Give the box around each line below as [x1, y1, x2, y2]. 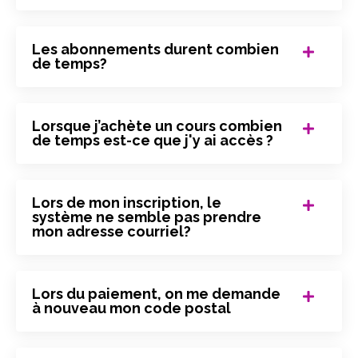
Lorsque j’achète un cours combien [32, 117, 282, 135]
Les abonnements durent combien [32, 41, 279, 58]
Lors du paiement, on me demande [32, 285, 280, 303]
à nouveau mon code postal [32, 300, 231, 317]
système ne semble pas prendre [32, 209, 261, 226]
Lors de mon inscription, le [32, 194, 221, 212]
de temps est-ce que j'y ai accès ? [32, 132, 273, 149]
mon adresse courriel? [32, 223, 191, 241]
